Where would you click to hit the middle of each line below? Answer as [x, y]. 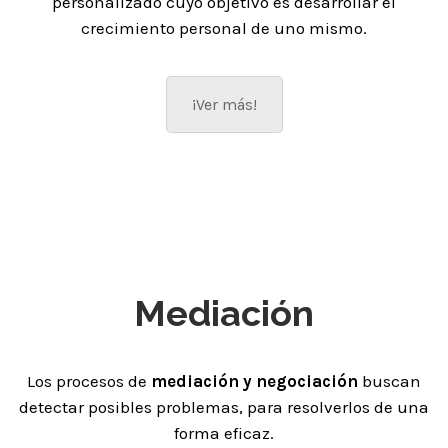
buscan [389, 380]
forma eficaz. [224, 432]
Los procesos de [89, 380]
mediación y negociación [254, 380]
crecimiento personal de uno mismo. [224, 28]
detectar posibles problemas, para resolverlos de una [224, 406]
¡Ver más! [224, 105]
